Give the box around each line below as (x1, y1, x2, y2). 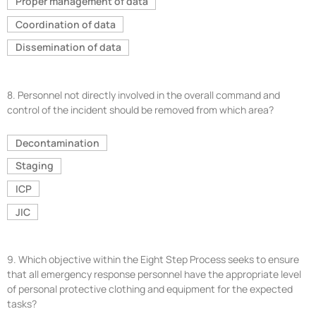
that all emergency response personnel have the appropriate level (7, 267, 301, 281)
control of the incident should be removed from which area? (7, 103, 274, 117)
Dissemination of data (15, 40, 121, 54)
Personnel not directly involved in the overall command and (18, 88, 280, 102)
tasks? (7, 297, 37, 311)
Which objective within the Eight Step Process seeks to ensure (18, 253, 299, 267)
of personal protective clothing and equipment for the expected (7, 282, 293, 296)
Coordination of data (15, 17, 116, 31)
